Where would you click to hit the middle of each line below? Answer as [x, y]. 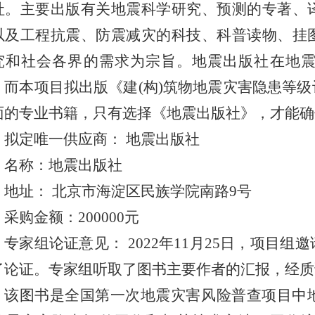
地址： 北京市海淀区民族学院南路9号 [128, 191]
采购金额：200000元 [72, 217]
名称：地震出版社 [63, 165]
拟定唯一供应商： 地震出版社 [102, 139]
